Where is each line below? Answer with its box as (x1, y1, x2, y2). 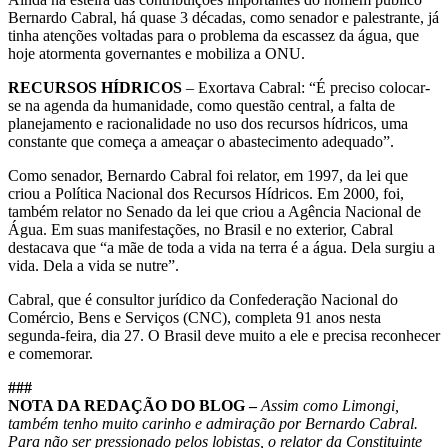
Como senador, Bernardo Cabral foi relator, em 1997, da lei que (8, 166, 408, 184)
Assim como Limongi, (261, 396, 399, 414)
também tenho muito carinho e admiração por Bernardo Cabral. (8, 414, 418, 432)
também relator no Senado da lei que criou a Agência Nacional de (8, 202, 421, 220)
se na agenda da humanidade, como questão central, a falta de (8, 96, 395, 114)
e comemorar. (8, 344, 93, 362)
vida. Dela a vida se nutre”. (8, 256, 179, 274)
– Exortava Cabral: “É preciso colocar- (182, 78, 430, 96)
